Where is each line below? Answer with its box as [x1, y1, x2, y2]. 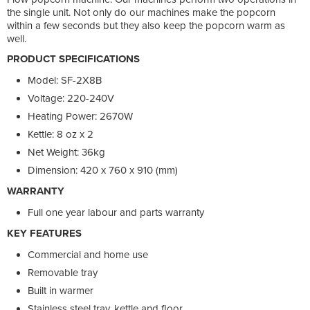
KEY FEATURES [7, 226, 82, 239]
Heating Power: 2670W [28, 109, 133, 122]
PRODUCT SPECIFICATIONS [7, 52, 140, 65]
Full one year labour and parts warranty [28, 206, 204, 219]
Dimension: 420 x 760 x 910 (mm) [28, 163, 178, 176]
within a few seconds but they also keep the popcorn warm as [7, 19, 285, 32]
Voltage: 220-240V [28, 91, 114, 104]
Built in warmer [28, 284, 93, 297]
